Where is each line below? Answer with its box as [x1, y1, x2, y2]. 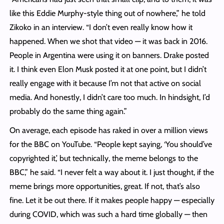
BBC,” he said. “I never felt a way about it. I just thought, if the [9, 167, 214, 177]
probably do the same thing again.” [9, 106, 127, 116]
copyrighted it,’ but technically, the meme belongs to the [9, 153, 198, 163]
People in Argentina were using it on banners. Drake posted [9, 50, 209, 60]
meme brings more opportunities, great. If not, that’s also [9, 181, 200, 191]
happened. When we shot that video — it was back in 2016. [9, 36, 207, 46]
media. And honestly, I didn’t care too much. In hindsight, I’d [9, 92, 210, 102]
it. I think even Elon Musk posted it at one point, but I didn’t [9, 64, 206, 74]
